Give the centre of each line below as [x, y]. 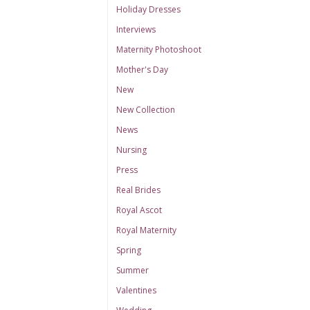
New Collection [145, 110]
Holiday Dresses [148, 9]
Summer [132, 270]
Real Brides [138, 190]
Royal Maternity [146, 230]
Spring [128, 250]
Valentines [136, 290]
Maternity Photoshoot [158, 49]
